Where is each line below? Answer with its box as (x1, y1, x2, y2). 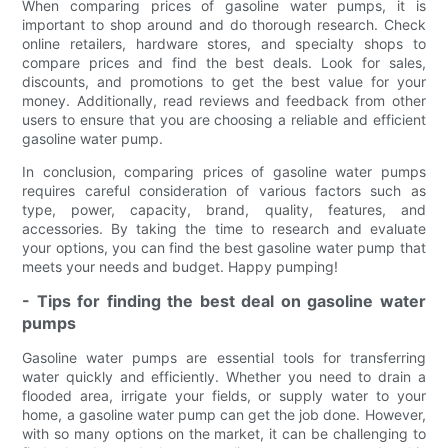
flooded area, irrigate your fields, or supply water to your (22, 386, 426, 404)
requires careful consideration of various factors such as (22, 181, 426, 199)
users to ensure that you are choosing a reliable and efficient (22, 110, 426, 128)
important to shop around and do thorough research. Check (22, 15, 426, 33)
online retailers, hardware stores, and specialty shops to (22, 34, 426, 52)
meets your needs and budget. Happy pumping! (22, 257, 339, 275)
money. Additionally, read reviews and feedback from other (22, 91, 426, 109)
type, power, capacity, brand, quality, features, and (22, 200, 426, 218)
